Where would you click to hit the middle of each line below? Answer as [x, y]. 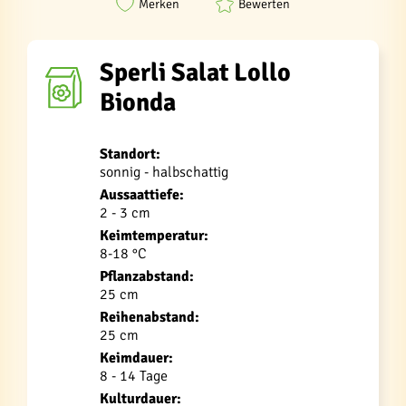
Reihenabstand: [150, 317]
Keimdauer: [136, 358]
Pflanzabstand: [147, 276]
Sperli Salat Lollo [195, 72]
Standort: [130, 154]
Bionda [138, 102]
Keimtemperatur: [154, 236]
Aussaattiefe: [142, 195]
